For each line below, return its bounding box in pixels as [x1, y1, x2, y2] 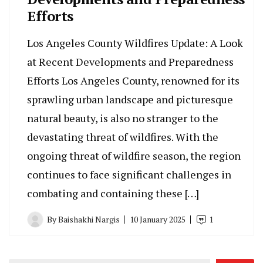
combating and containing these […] [27, 186, 199, 201]
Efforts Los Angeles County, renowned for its [27, 73, 240, 88]
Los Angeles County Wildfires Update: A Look [27, 36, 243, 50]
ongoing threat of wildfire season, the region [27, 149, 241, 163]
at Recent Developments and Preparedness [27, 55, 234, 69]
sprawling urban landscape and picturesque [27, 92, 233, 107]
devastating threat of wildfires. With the [27, 130, 218, 144]
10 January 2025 [130, 214, 186, 225]
